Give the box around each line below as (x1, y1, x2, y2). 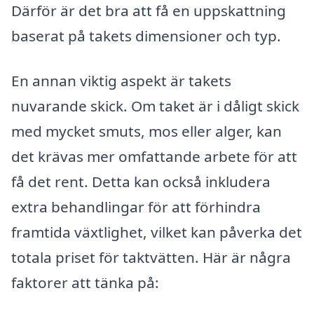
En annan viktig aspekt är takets (11, 70, 231, 90)
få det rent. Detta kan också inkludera (11, 171, 271, 191)
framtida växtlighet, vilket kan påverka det (11, 221, 302, 242)
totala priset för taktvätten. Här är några (11, 247, 291, 267)
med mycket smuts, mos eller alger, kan (11, 121, 282, 141)
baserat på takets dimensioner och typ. (11, 26, 281, 46)
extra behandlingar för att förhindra (11, 196, 261, 217)
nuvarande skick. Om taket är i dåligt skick (11, 95, 299, 116)
